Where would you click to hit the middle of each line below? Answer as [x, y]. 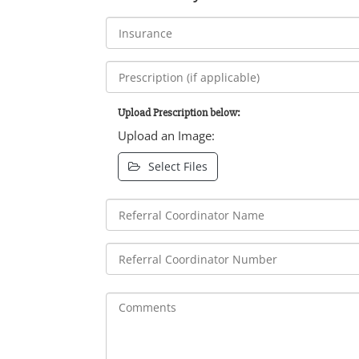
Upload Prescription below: [179, 113]
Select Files [178, 167]
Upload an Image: [166, 136]
